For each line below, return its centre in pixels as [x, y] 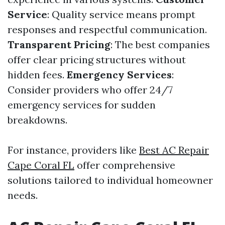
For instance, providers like [73, 150]
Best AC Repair [174, 150]
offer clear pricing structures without [97, 60]
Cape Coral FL [41, 165]
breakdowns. [37, 120]
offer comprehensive [125, 165]
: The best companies [160, 45]
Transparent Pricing [59, 45]
